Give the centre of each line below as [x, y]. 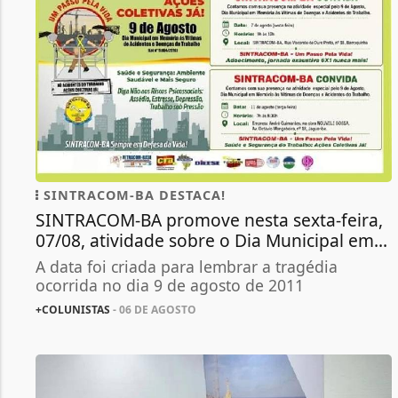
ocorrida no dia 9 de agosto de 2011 [170, 286]
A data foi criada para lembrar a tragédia [187, 267]
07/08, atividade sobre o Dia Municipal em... [211, 241]
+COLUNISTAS [73, 310]
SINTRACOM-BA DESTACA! [132, 195]
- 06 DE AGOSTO [153, 310]
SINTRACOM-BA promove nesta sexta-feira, [209, 220]
